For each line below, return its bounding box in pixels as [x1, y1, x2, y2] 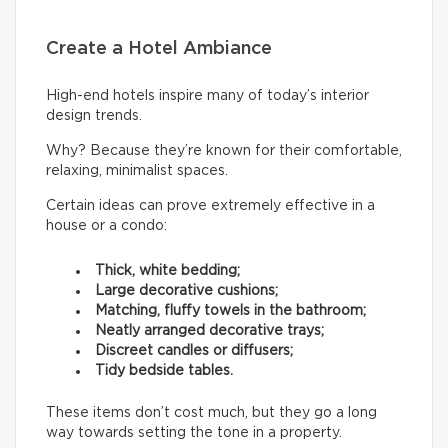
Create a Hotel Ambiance [46, 40, 272, 59]
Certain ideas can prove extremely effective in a [46, 199, 375, 214]
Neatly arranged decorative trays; [95, 324, 324, 339]
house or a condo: [46, 219, 167, 234]
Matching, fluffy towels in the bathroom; [95, 304, 366, 319]
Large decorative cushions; [95, 284, 278, 299]
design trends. [46, 109, 142, 124]
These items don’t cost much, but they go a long [46, 406, 377, 421]
